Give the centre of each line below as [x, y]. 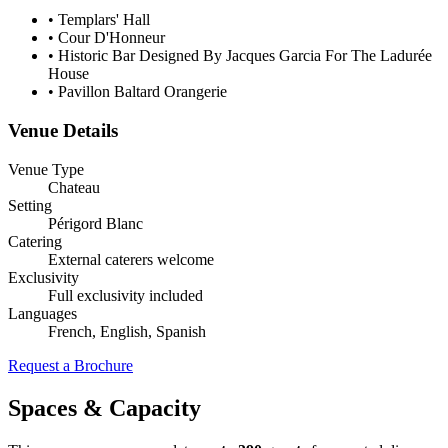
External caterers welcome [131, 259]
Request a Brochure [70, 365]
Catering [35, 241]
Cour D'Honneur [109, 38]
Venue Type [46, 169]
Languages [42, 313]
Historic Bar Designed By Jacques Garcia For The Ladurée [243, 56]
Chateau [74, 187]
